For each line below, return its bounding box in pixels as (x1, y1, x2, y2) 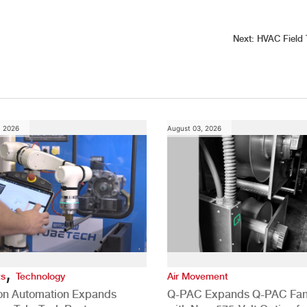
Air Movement (167, 270, 228, 282)
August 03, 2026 (167, 123, 221, 132)
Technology (15, 270, 65, 282)
